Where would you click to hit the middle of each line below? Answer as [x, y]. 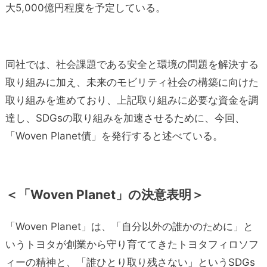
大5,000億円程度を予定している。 [85, 7]
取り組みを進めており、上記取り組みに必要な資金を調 [132, 100]
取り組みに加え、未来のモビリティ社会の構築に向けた [132, 82]
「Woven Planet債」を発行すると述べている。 [114, 136]
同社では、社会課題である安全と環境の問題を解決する [132, 64]
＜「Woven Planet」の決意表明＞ [104, 194]
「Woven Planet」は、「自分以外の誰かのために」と [129, 226]
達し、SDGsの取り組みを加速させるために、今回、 [125, 118]
